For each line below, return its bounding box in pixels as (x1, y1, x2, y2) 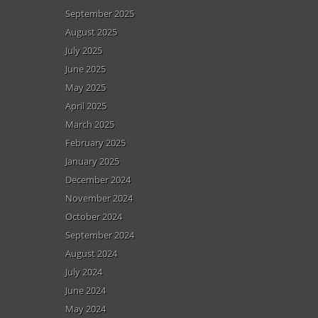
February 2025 (65, 136, 126, 149)
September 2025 (65, 7, 134, 20)
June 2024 (65, 284, 106, 297)
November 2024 (65, 192, 133, 204)
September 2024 (65, 229, 134, 241)
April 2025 (65, 99, 106, 112)
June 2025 (65, 62, 106, 75)
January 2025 (65, 155, 119, 168)
